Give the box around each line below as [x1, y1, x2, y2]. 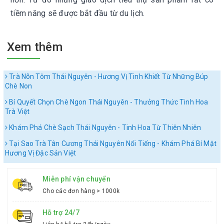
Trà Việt [5, 107, 30, 115]
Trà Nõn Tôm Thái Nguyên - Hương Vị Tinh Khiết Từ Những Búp [7, 72, 208, 80]
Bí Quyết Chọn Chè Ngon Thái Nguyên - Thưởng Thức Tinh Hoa [7, 98, 208, 106]
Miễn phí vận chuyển [42, 175, 110, 183]
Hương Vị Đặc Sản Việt [5, 149, 76, 157]
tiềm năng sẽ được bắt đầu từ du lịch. [10, 8, 145, 18]
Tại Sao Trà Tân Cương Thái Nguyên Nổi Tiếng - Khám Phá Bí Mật [7, 139, 216, 147]
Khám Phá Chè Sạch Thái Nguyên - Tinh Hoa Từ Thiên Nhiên [7, 123, 201, 131]
